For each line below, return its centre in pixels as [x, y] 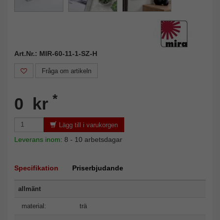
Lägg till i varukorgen [88, 125]
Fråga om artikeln [67, 71]
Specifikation [36, 168]
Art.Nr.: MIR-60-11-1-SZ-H [56, 53]
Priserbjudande [98, 168]
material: [34, 206]
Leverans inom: [39, 139]
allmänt [29, 189]
